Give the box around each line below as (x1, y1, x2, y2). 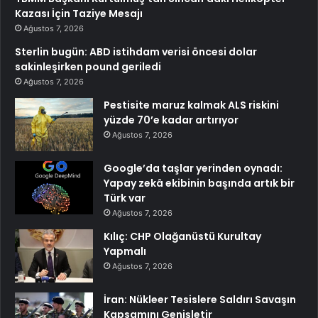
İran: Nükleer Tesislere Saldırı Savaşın (104, 292, 296, 307)
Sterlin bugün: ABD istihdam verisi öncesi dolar (15, 45, 257, 60)
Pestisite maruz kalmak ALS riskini (104, 98, 279, 113)
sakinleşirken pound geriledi (15, 60, 161, 75)
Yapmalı (104, 244, 146, 259)
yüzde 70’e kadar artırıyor (104, 113, 238, 128)
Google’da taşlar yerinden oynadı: (104, 161, 283, 176)
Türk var (104, 191, 146, 206)
